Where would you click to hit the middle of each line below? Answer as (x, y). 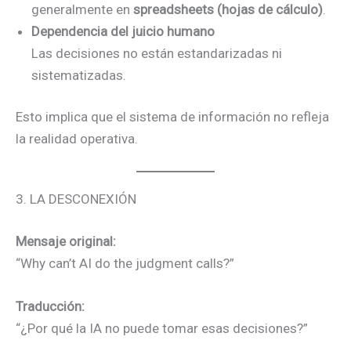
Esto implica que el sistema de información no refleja (172, 117)
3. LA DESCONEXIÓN (76, 199)
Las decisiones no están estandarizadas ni (157, 53)
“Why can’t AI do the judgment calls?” (125, 263)
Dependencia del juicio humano (123, 31)
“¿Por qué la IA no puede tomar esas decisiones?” (162, 328)
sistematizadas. (79, 75)
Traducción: (50, 306)
